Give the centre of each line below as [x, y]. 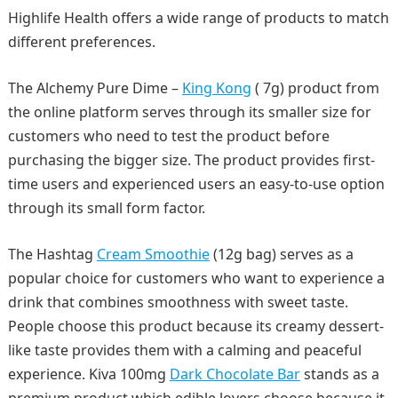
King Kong [216, 88]
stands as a [339, 374]
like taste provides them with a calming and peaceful [184, 350]
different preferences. [81, 41]
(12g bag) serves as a [281, 254]
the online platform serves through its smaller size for [189, 111]
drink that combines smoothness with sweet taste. [178, 302]
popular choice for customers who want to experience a [196, 278]
